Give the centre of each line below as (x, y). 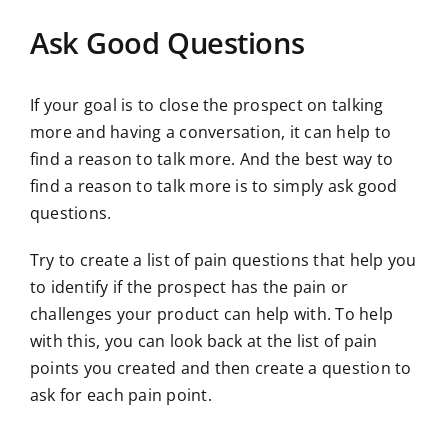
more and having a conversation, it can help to (211, 131)
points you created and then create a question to (221, 367)
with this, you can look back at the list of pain (204, 340)
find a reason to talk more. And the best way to (212, 158)
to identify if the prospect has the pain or (189, 286)
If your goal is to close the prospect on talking (207, 104)
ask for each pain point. (121, 394)
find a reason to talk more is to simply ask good (214, 185)
